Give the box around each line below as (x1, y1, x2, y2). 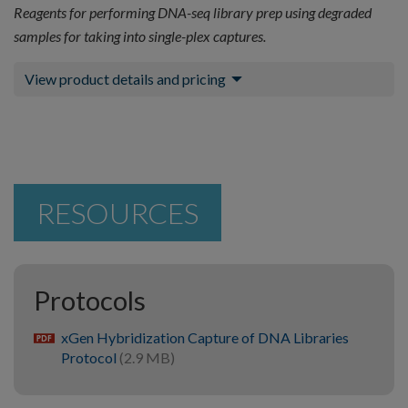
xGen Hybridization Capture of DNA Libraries (61, 328, 349, 346)
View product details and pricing (25, 70, 226, 88)
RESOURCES (36, 195, 199, 231)
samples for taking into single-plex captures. (14, 27, 266, 46)
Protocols (34, 284, 146, 317)
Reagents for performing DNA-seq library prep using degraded (14, 4, 372, 22)
